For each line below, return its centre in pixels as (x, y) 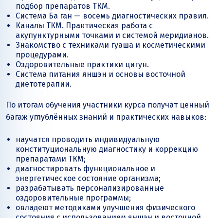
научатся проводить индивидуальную (88, 139)
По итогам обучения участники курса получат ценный (108, 105)
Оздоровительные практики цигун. (82, 64)
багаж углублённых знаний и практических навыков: (106, 117)
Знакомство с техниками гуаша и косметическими (110, 45)
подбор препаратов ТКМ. (63, 6)
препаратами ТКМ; (51, 159)
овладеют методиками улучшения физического (105, 207)
